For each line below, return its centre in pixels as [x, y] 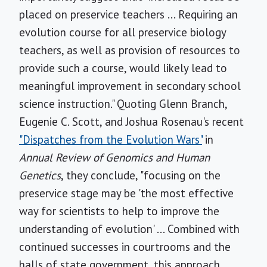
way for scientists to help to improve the [119, 211]
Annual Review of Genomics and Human [114, 157]
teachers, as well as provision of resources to [130, 50]
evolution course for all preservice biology [122, 32]
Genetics [40, 175]
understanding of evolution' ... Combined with [129, 229]
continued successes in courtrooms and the [125, 247]
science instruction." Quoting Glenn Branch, [123, 104]
